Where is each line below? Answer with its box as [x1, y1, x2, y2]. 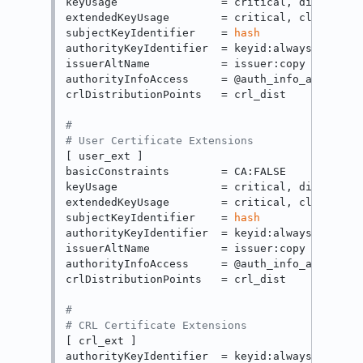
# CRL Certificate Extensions [66, 319, 248, 332]
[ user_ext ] [66, 150, 144, 163]
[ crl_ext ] [66, 335, 138, 348]
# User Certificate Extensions [66, 135, 254, 147]
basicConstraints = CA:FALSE [66, 165, 287, 178]
